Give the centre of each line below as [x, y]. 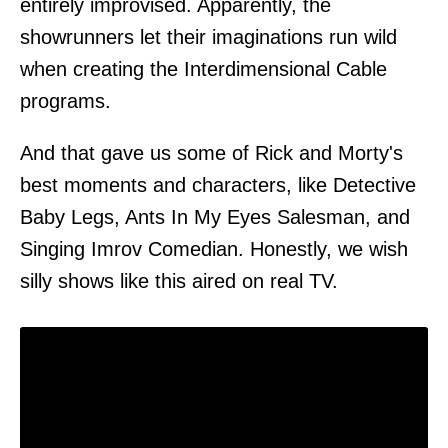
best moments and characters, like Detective [218, 185]
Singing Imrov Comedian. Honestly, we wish [214, 249]
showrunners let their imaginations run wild [208, 37]
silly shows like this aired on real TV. [179, 281]
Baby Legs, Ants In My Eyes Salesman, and [215, 217]
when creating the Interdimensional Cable [203, 69]
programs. [65, 101]
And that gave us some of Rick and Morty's [211, 153]
